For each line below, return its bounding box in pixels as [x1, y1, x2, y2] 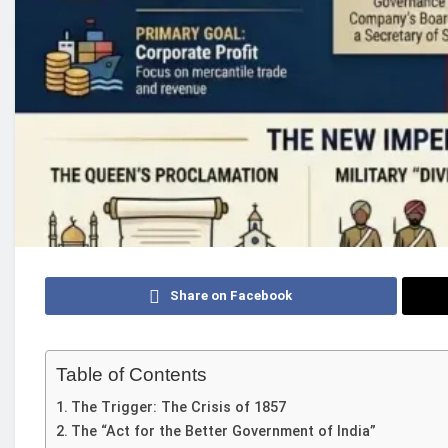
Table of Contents [56, 363, 207, 385]
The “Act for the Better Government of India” [70, 422, 376, 440]
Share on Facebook [170, 287, 293, 303]
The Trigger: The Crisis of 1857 [70, 398, 286, 416]
